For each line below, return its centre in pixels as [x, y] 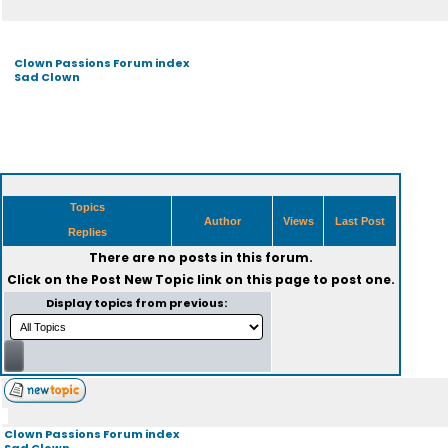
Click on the [48, 279]
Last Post [360, 221]
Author [222, 221]
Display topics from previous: [137, 303]
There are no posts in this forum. [200, 257]
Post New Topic [142, 279]
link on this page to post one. [294, 279]
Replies [87, 232]
